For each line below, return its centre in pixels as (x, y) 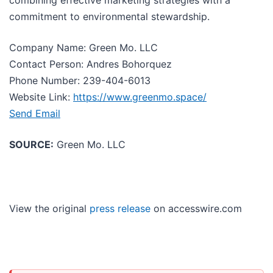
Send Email (35, 113)
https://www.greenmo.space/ (140, 97)
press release (120, 208)
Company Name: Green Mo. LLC (83, 47)
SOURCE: (31, 144)
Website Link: (41, 97)
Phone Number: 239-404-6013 (80, 80)
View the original (49, 208)
